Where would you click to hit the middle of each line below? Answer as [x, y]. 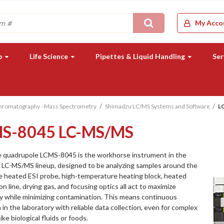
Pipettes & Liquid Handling [140, 56]
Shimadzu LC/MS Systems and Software [158, 106]
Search [168, 22]
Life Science [49, 56]
